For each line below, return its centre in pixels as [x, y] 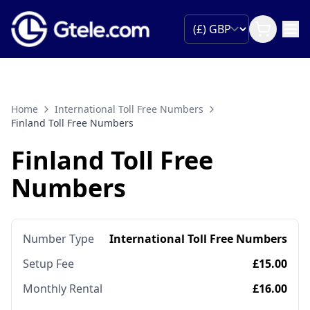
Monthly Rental [63, 289]
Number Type [58, 239]
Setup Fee [48, 264]
